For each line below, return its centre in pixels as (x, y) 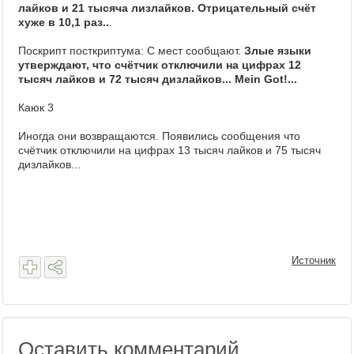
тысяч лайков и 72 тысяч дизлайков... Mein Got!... (158, 79)
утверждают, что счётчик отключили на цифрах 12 (160, 65)
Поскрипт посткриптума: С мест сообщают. (131, 51)
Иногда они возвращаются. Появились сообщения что (159, 136)
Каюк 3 (36, 107)
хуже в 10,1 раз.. (64, 22)
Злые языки (278, 51)
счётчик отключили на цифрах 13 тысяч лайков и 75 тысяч (169, 150)
